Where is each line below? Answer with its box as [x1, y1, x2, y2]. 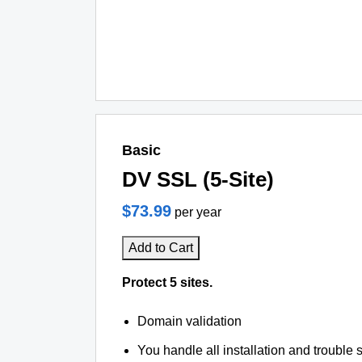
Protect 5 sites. [122, 276, 213, 289]
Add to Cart [128, 241, 193, 255]
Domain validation [137, 314, 242, 328]
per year [175, 205, 221, 219]
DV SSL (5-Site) [122, 168, 274, 191]
